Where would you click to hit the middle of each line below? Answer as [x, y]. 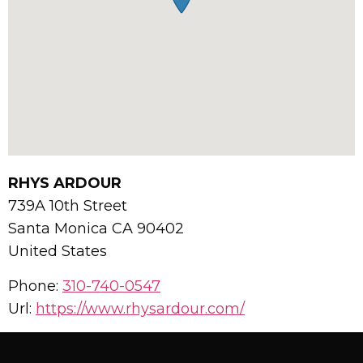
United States [58, 252]
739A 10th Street [68, 206]
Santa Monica [60, 229]
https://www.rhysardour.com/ [140, 309]
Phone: [35, 286]
